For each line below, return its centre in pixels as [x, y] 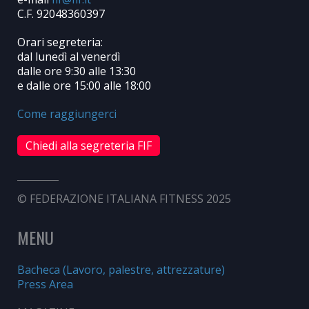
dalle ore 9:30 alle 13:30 [77, 71]
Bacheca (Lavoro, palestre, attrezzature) [121, 270]
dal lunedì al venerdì [69, 57]
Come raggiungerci [67, 114]
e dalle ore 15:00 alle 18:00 [84, 86]
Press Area [45, 285]
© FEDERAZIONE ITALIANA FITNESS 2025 [124, 199]
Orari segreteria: [60, 42]
